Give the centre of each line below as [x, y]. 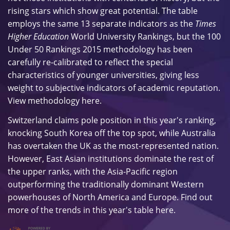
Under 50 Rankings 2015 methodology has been [100, 49]
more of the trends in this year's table [82, 210]
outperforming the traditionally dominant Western [106, 184]
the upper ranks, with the [57, 171]
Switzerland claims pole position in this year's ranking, [112, 120]
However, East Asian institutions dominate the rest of [111, 158]
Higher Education [38, 36]
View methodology [45, 101]
